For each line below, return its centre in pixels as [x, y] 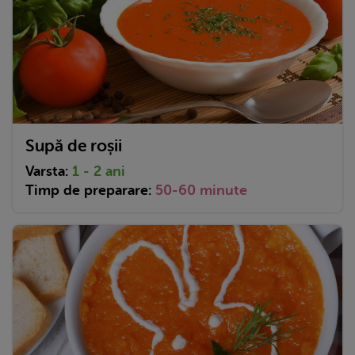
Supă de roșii [74, 145]
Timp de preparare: [90, 190]
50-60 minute [201, 190]
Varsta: [49, 171]
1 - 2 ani [99, 171]
